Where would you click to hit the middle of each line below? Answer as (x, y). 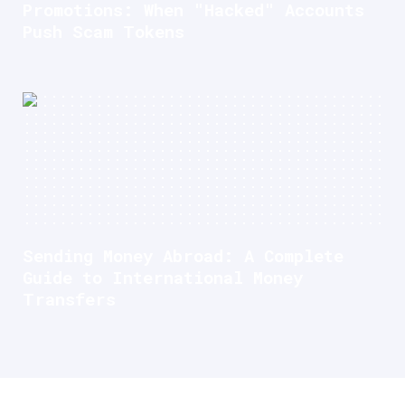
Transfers (69, 299)
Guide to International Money (163, 278)
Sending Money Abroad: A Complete (183, 256)
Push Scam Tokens (104, 32)
